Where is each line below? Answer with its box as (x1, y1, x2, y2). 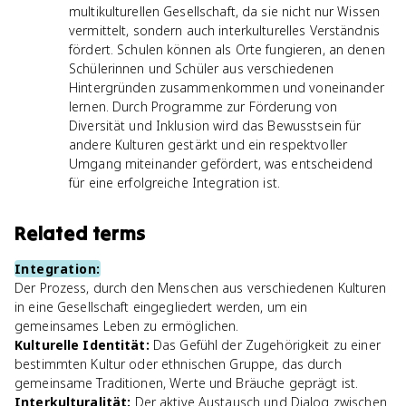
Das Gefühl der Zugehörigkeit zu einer (152, 336, 381, 353)
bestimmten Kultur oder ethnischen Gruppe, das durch (14, 355, 342, 372)
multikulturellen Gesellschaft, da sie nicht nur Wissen (69, 3, 381, 20)
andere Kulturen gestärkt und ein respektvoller (69, 136, 348, 153)
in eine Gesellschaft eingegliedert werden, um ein (14, 298, 308, 315)
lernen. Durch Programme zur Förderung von (69, 98, 338, 115)
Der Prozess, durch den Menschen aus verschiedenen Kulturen (14, 279, 387, 296)
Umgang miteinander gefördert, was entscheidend (69, 155, 373, 172)
